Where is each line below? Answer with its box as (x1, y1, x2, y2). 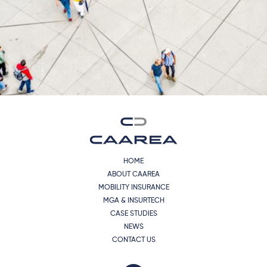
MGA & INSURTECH (103, 197, 164, 204)
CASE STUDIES (110, 210, 157, 218)
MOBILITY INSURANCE (98, 184, 169, 191)
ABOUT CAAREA (107, 170, 160, 178)
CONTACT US (111, 236, 156, 244)
